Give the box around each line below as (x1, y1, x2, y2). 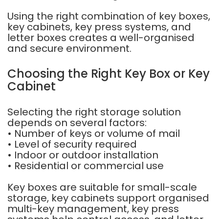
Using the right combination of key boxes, (7, 9, 210, 23)
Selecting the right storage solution (7, 105, 181, 119)
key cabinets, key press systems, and (7, 20, 191, 34)
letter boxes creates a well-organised (7, 31, 195, 44)
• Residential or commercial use (7, 159, 164, 173)
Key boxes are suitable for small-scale (7, 180, 197, 194)
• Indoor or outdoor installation (7, 148, 158, 162)
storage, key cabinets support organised (7, 191, 209, 205)
